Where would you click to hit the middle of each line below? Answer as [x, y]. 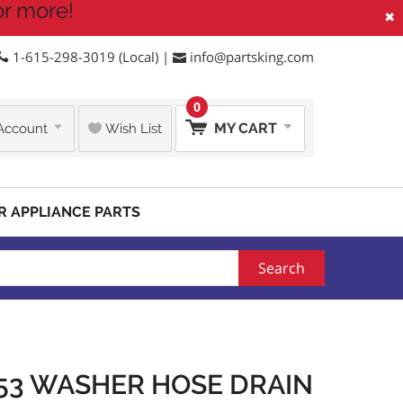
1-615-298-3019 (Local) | [91, 57]
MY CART [246, 128]
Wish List [132, 128]
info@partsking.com [252, 57]
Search [282, 268]
